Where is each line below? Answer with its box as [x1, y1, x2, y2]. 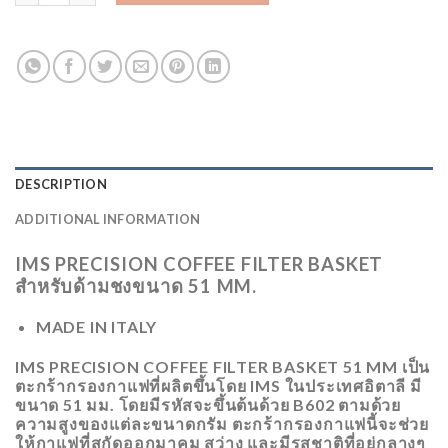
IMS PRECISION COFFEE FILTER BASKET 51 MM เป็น [15, 357, 431, 377]
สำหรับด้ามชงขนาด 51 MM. [15, 274, 257, 297]
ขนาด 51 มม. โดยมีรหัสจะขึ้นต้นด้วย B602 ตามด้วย [15, 395, 401, 415]
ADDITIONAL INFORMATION [15, 210, 201, 227]
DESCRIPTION [15, 175, 107, 192]
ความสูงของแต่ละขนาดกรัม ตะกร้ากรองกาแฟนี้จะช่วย [15, 414, 430, 434]
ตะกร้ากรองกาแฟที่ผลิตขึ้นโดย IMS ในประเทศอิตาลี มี [15, 376, 422, 396]
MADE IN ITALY [35, 317, 158, 337]
